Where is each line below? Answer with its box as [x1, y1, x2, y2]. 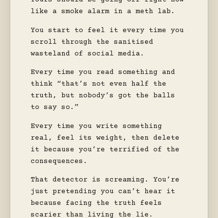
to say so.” [31, 104, 79, 112]
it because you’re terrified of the [31, 145, 180, 154]
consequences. [31, 157, 88, 165]
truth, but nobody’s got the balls [31, 92, 175, 100]
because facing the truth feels [31, 200, 162, 208]
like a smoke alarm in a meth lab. [31, 8, 175, 16]
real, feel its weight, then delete [31, 134, 180, 142]
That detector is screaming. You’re [31, 176, 180, 184]
